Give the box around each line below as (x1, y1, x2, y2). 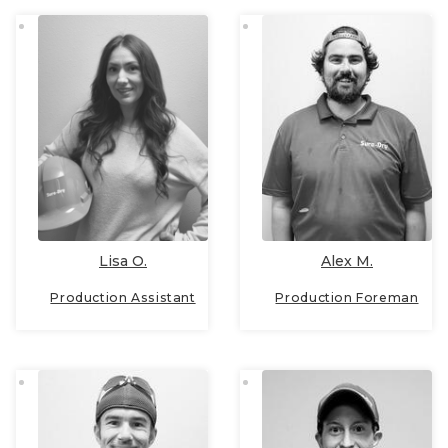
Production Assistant (50, 290, 196, 306)
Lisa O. (99, 252, 147, 271)
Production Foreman (275, 290, 419, 306)
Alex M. (321, 252, 373, 271)
